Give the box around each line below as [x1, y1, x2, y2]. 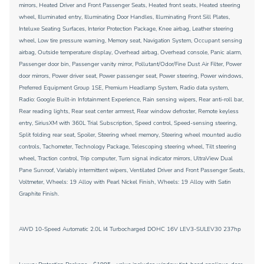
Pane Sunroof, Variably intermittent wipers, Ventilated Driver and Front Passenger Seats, [19, 166, 245, 174]
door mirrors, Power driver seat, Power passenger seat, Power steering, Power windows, [19, 72, 243, 80]
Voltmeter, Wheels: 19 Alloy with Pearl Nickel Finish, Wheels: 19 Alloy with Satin [19, 178, 231, 186]
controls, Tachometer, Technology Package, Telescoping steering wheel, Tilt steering [19, 143, 236, 151]
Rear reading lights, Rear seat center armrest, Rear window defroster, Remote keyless [19, 107, 239, 115]
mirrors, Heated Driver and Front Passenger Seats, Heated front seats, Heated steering [19, 1, 240, 9]
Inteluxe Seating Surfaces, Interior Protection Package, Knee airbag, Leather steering [19, 25, 233, 33]
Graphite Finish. [19, 190, 59, 198]
